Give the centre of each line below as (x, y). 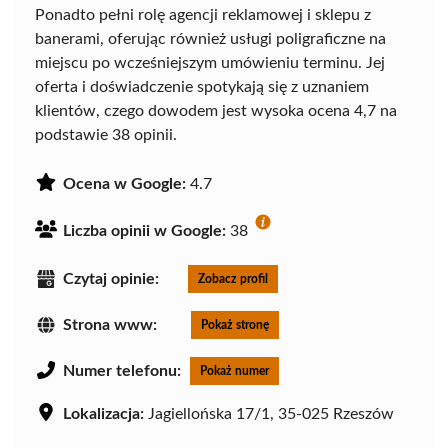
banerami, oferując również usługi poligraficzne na (210, 39)
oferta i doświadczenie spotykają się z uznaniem (202, 87)
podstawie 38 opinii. (106, 135)
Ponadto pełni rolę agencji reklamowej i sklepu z (203, 15)
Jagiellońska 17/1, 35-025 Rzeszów (269, 414)
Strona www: (110, 325)
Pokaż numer (234, 371)
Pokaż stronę (235, 325)
